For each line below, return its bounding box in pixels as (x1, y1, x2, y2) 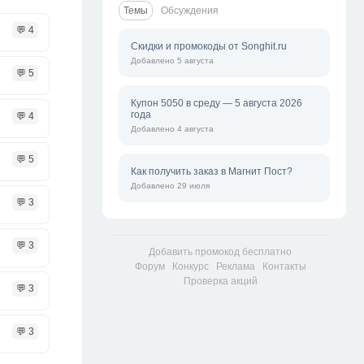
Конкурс (171, 261, 209, 272)
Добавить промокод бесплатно (149, 246, 292, 258)
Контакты (262, 261, 306, 272)
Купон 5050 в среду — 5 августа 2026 (131, 97, 302, 109)
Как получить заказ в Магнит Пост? (131, 166, 292, 177)
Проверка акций (183, 275, 258, 287)
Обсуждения (161, 5, 219, 16)
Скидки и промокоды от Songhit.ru (131, 41, 287, 52)
